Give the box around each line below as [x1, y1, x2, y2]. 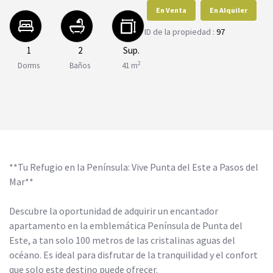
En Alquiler [210, 5, 247, 15]
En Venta [156, 5, 186, 15]
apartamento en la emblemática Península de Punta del [9, 219, 243, 232]
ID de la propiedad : [144, 26, 216, 37]
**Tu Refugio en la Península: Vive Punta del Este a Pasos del [9, 161, 258, 173]
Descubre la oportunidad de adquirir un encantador [9, 205, 218, 217]
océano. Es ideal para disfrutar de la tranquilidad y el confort [9, 249, 258, 261]
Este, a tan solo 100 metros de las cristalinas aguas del [9, 234, 235, 246]
